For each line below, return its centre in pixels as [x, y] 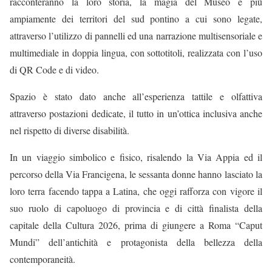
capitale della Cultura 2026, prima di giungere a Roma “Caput [136, 225]
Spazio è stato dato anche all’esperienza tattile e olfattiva [136, 96]
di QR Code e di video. [54, 69]
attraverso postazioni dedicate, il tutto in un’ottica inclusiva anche [136, 113]
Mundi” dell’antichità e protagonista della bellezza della [136, 242]
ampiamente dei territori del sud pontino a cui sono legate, [136, 18]
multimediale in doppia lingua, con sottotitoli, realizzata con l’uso [136, 52]
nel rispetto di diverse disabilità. [70, 130]
